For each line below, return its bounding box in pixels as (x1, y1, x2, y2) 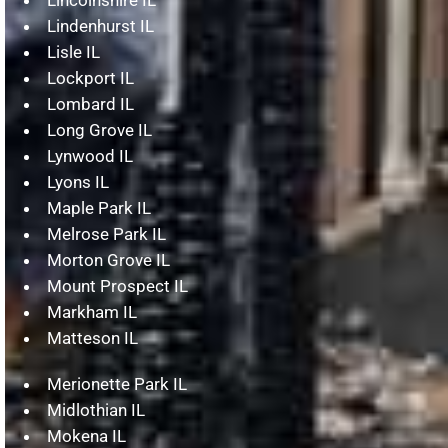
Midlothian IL (46, 399, 145, 420)
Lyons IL (46, 171, 109, 192)
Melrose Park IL (46, 223, 166, 244)
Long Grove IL (46, 119, 152, 140)
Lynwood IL (46, 145, 133, 166)
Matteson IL (46, 327, 138, 348)
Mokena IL (46, 425, 126, 446)
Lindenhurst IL (46, 15, 154, 36)
